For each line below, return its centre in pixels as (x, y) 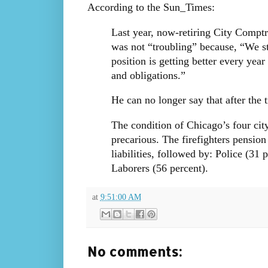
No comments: (134, 252)
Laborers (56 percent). (159, 168)
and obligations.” (148, 75)
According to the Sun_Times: (151, 7)
